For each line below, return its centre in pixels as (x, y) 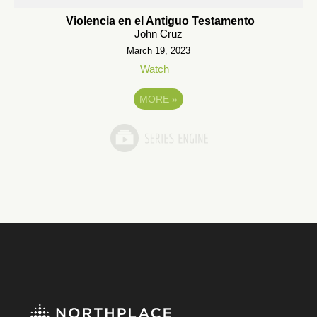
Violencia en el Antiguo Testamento (160, 21)
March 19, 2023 (158, 51)
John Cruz (158, 34)
